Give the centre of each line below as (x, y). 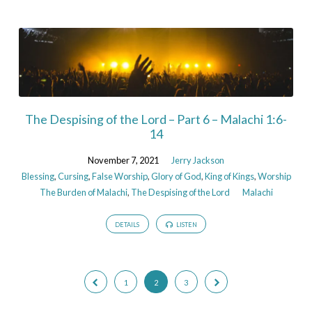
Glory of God (176, 177)
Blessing (38, 177)
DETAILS (127, 224)
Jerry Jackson (198, 161)
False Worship (119, 177)
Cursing (73, 177)
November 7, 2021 (123, 161)
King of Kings (229, 177)
